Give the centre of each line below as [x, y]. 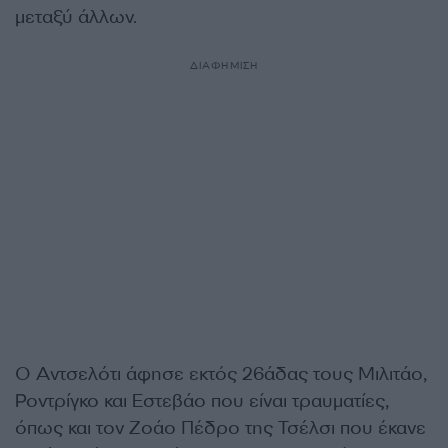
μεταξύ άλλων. [76, 17]
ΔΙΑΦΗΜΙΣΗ [224, 65]
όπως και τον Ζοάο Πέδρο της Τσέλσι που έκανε [220, 428]
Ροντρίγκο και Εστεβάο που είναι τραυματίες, [202, 401]
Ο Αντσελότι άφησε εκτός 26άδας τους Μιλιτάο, [221, 374]
